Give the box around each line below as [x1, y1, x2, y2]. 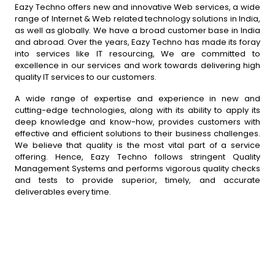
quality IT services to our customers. [15, 71, 157, 83]
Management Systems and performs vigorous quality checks [15, 163, 260, 174]
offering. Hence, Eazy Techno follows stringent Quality [15, 151, 260, 163]
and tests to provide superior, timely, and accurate [15, 174, 260, 186]
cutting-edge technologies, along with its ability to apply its [15, 104, 260, 116]
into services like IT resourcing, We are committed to [15, 48, 260, 60]
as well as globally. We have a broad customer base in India [15, 25, 260, 36]
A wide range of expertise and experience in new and [15, 93, 260, 104]
